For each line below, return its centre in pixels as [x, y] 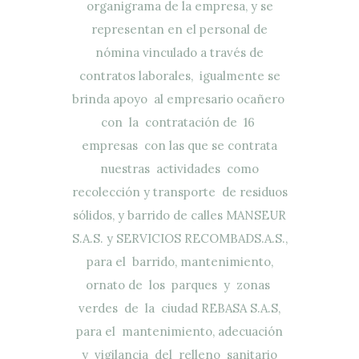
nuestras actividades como [179, 168]
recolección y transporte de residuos [179, 192]
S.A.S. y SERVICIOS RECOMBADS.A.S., [179, 238]
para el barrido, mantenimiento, [179, 261]
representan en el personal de [179, 29]
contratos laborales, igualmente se [179, 75]
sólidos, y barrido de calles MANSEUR [179, 215]
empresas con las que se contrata [179, 145]
